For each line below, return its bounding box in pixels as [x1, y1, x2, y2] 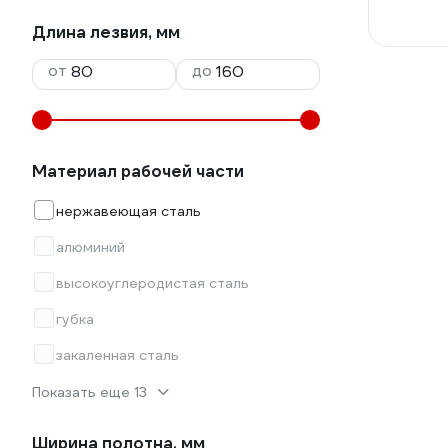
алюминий [56, 238, 125, 256]
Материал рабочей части [32, 161, 244, 182]
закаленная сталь [56, 346, 179, 364]
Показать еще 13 [32, 383, 147, 401]
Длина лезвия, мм [32, 22, 180, 43]
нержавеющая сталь [56, 202, 201, 220]
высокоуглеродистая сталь [56, 274, 249, 292]
